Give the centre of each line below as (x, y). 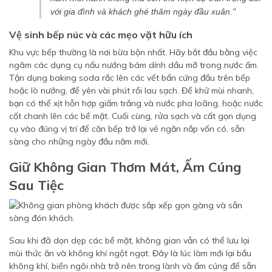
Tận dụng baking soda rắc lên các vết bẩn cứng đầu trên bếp (130, 78)
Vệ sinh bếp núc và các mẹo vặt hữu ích (101, 35)
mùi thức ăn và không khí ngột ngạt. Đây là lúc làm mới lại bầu (130, 253)
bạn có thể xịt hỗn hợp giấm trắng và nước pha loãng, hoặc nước (136, 103)
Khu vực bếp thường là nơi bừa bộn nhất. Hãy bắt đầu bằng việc (133, 52)
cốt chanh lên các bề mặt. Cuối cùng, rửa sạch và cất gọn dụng (133, 116)
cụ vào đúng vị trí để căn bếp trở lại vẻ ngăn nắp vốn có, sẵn (127, 129)
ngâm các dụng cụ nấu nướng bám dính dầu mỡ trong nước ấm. (134, 65)
